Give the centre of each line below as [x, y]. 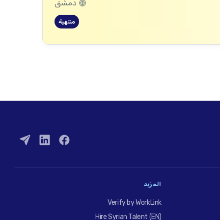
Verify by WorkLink [135, 203]
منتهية [67, 22]
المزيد [152, 184]
